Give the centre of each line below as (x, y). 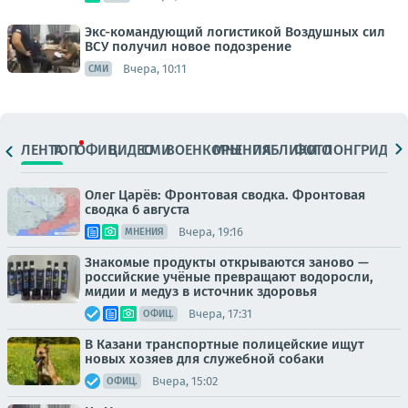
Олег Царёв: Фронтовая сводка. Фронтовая (225, 195)
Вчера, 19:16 (211, 231)
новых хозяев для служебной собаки (204, 359)
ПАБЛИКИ (285, 149)
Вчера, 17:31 (220, 313)
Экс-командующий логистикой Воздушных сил (235, 32)
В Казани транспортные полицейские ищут (224, 344)
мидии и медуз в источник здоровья (201, 291)
